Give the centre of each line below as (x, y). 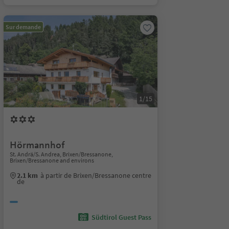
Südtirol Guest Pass (121, 217)
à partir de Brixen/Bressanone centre (96, 175)
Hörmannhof (37, 145)
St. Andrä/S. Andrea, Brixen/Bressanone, (61, 154)
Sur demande (23, 27)
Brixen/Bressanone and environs (52, 160)
